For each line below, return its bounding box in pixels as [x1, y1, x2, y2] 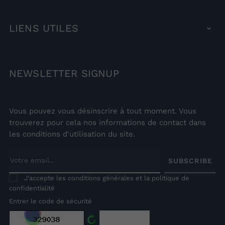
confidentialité [9, 184, 55, 192]
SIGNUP [77, 67, 119, 79]
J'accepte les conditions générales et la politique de [24, 174, 189, 182]
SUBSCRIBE [168, 156, 212, 165]
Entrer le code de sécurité [9, 197, 92, 205]
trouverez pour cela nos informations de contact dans [9, 118, 206, 127]
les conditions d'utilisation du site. [9, 129, 135, 139]
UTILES [39, 22, 78, 34]
